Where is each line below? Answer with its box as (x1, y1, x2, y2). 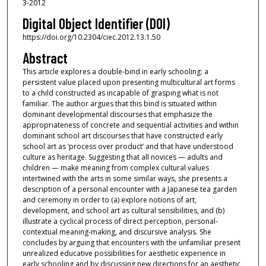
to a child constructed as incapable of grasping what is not (22, 88, 218, 99)
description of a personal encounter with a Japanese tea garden (22, 184, 237, 195)
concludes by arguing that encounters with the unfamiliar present (22, 237, 240, 248)
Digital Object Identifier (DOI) (22, 15, 170, 33)
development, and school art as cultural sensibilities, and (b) (22, 205, 224, 216)
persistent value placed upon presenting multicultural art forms (22, 77, 235, 88)
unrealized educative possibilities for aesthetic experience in (22, 248, 226, 259)
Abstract (22, 49, 68, 67)
